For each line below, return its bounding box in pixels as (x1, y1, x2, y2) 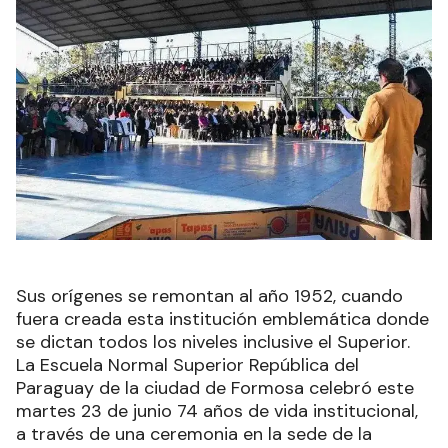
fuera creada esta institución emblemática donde (16, 307, 429, 332)
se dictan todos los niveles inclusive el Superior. (16, 330, 415, 355)
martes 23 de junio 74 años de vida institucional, (16, 399, 418, 424)
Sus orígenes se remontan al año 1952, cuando (16, 284, 403, 309)
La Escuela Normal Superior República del (16, 353, 359, 378)
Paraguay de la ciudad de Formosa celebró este (16, 376, 414, 401)
